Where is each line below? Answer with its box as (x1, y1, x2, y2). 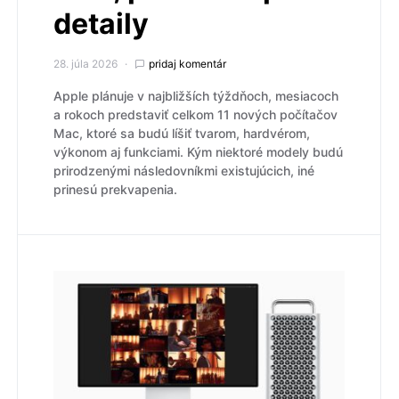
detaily (53, 6, 149, 42)
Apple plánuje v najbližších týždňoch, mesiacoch (53, 88, 338, 104)
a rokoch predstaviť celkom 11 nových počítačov (53, 107, 338, 123)
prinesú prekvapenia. (53, 182, 177, 198)
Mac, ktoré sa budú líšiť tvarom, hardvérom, (53, 126, 310, 142)
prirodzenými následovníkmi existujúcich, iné (53, 163, 314, 179)
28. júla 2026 (53, 57, 118, 71)
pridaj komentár (149, 57, 226, 71)
